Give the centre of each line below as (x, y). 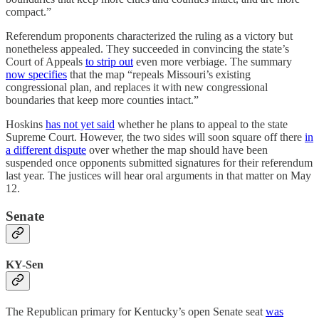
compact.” (28, 12)
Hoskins (26, 125)
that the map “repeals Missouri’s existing (159, 75)
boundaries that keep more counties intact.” (102, 100)
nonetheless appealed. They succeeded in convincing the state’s (147, 49)
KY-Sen (25, 265)
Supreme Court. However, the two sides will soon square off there (155, 137)
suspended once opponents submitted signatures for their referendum (159, 163)
